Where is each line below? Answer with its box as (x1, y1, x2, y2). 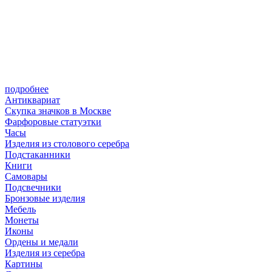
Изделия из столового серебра (5, 138, 129, 149)
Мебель (5, 203, 36, 214)
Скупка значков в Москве (5, 105, 111, 116)
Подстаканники (5, 149, 70, 160)
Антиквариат (5, 94, 60, 105)
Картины (5, 258, 42, 269)
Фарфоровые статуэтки (5, 116, 101, 127)
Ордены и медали (5, 236, 78, 247)
